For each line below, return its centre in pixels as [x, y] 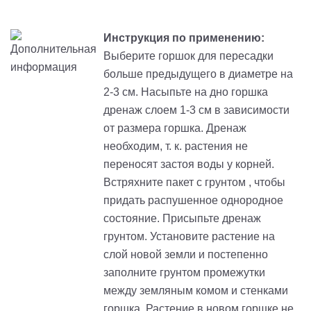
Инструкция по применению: [184, 38]
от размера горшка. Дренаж [175, 128]
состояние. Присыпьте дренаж [182, 219]
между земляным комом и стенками [196, 291]
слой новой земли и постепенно [186, 255]
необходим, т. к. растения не [176, 146]
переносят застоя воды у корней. [189, 165]
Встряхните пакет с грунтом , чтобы [194, 183]
